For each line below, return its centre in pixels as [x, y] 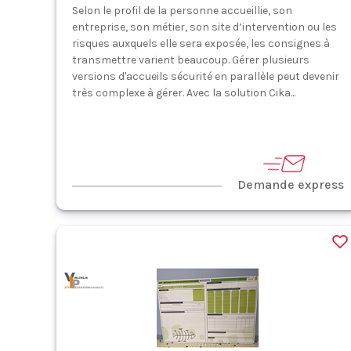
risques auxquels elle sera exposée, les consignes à [201, 43]
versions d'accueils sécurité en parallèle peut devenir [206, 76]
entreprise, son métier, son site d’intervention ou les [204, 27]
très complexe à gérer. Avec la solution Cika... [184, 93]
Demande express [290, 185]
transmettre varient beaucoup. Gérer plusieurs [191, 60]
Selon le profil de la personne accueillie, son [182, 11]
